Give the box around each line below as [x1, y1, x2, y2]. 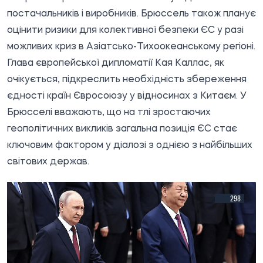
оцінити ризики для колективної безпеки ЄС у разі [7, 25, 244, 35]
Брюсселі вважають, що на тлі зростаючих [7, 107, 211, 117]
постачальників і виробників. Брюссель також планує [7, 9, 256, 19]
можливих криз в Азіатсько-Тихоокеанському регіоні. [7, 42, 255, 52]
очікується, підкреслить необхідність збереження [7, 75, 247, 85]
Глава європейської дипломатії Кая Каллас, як [7, 58, 224, 68]
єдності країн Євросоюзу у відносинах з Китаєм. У [7, 91, 247, 101]
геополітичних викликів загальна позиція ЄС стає [7, 124, 237, 134]
